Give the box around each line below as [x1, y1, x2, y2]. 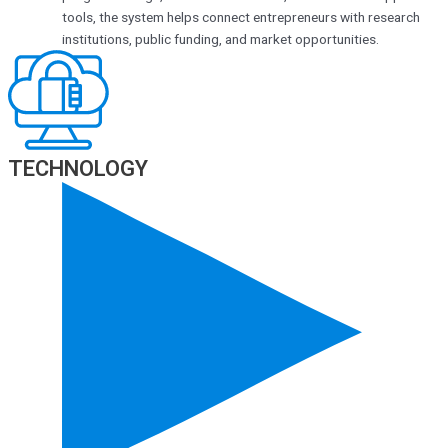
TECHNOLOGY [8, 156, 148, 182]
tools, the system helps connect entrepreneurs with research [61, 9, 420, 26]
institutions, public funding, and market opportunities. [61, 31, 379, 48]
